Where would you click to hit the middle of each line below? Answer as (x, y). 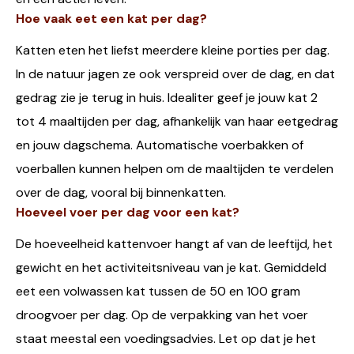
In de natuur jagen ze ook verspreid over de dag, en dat (175, 74)
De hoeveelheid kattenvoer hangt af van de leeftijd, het (174, 244)
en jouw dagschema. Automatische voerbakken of (160, 145)
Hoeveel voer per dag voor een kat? (128, 213)
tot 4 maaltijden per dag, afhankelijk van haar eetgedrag (177, 122)
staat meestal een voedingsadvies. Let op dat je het (166, 339)
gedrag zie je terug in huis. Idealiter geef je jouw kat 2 (167, 98)
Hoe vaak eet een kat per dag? (111, 19)
